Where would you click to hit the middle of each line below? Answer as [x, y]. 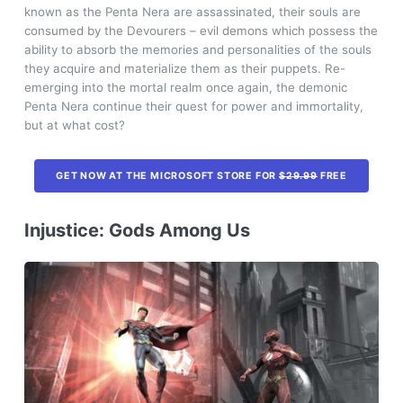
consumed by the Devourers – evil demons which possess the [201, 31]
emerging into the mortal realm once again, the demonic [185, 88]
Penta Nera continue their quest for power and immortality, [193, 107]
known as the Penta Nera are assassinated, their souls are [192, 12]
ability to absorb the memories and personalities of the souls [197, 50]
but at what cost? [74, 125]
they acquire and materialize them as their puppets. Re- [184, 69]
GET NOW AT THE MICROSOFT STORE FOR [168, 175]
